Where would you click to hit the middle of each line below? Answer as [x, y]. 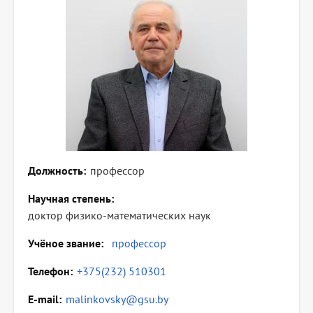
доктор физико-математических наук [119, 216]
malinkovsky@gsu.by [117, 299]
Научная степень [70, 199]
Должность [56, 171]
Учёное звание [64, 243]
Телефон [49, 271]
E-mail [43, 299]
